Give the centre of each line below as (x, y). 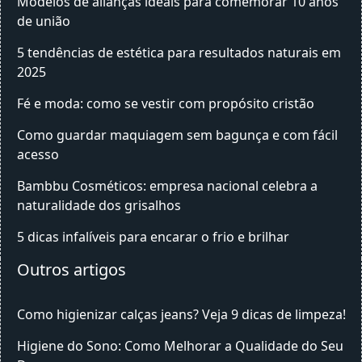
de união (44, 21)
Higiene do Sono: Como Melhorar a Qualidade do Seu (180, 346)
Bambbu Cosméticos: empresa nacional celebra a (167, 186)
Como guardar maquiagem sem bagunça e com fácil (177, 135)
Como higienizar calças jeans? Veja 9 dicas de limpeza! (181, 314)
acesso (38, 154)
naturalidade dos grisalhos (99, 205)
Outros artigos (72, 269)
